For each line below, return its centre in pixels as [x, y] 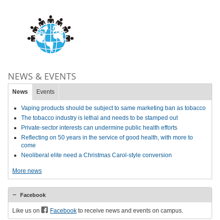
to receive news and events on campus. [130, 211]
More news [27, 171]
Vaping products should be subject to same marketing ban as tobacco [113, 108]
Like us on [27, 211]
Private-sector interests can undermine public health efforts [99, 128]
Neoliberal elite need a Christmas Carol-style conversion [96, 155]
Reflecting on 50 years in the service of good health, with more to [107, 137]
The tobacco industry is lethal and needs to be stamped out [99, 118]
